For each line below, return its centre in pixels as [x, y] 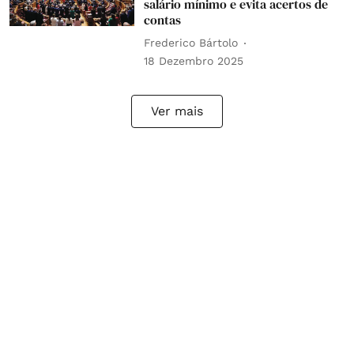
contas [162, 19]
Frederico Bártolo [190, 43]
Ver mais [177, 111]
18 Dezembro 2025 [193, 60]
